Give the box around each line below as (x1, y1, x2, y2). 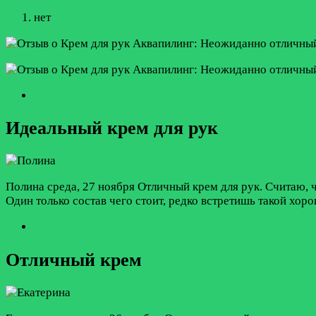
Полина (6, 180, 44, 194)
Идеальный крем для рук (6, 118, 218, 139)
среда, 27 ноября (47, 180, 135, 194)
